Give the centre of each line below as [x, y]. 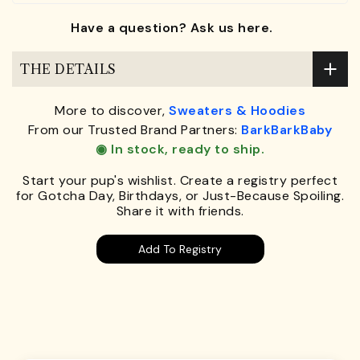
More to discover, [112, 111]
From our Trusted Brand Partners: [135, 130]
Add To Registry [180, 250]
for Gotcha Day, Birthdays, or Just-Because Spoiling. [180, 196]
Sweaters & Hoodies [237, 111]
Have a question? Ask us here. [172, 28]
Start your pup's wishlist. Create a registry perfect [180, 181]
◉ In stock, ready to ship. [180, 149]
